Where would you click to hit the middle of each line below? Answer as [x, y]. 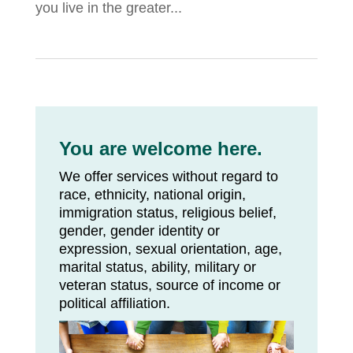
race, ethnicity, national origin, [152, 195]
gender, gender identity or [139, 231]
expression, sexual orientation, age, [170, 249]
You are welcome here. [160, 149]
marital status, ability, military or [157, 268]
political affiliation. [114, 304]
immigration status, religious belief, [167, 213]
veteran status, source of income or [169, 286]
